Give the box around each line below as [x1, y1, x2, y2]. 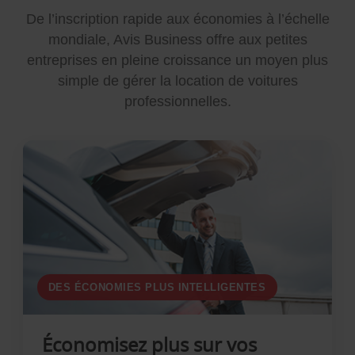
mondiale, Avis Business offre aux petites [48, 32, 307, 48]
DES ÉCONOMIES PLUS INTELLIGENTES [48, 281, 266, 293]
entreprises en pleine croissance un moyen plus [27, 52, 328, 68]
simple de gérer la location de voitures [57, 73, 298, 89]
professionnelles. [124, 94, 231, 109]
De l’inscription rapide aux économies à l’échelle [25, 11, 330, 27]
